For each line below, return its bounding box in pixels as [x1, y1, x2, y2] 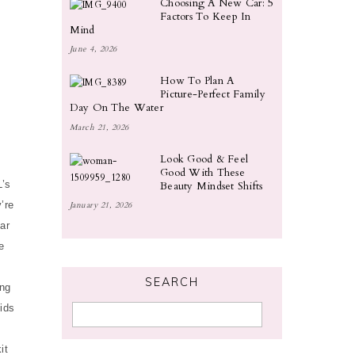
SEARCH [144, 275, 199, 290]
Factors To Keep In [160, 10, 251, 25]
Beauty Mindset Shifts [160, 178, 263, 193]
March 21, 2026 [69, 121, 129, 133]
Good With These [160, 165, 245, 180]
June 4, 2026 [69, 44, 117, 55]
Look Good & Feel [160, 151, 249, 166]
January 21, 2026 [69, 200, 132, 212]
